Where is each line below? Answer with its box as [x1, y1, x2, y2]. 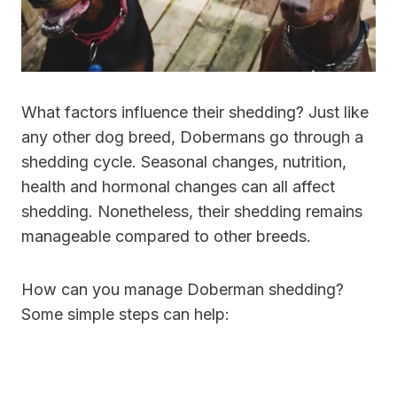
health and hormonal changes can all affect [21, 177, 335, 197]
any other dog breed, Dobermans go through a [21, 128, 363, 147]
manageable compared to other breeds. [21, 227, 311, 246]
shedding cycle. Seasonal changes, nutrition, [21, 152, 346, 172]
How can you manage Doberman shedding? [21, 280, 344, 300]
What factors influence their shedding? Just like [21, 103, 369, 122]
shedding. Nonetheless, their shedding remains [21, 202, 362, 222]
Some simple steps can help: [21, 305, 230, 324]
